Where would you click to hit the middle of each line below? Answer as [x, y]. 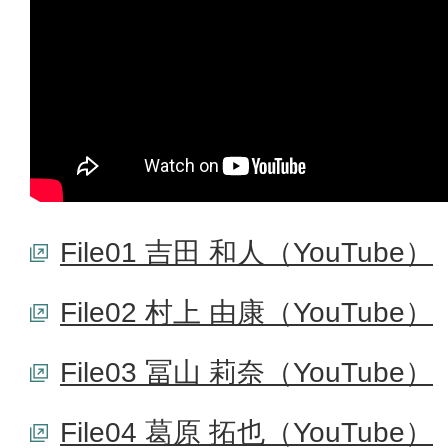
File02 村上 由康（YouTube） [246, 312]
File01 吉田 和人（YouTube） [246, 252]
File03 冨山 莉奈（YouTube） [246, 372]
